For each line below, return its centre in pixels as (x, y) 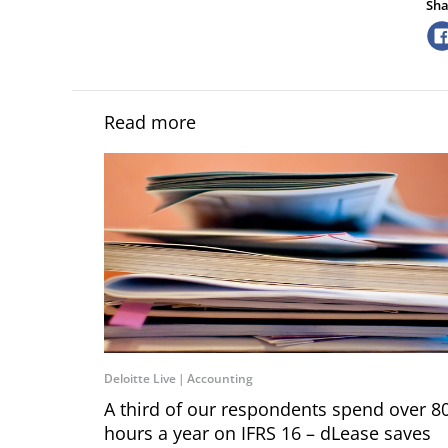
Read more (150, 122)
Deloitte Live (140, 378)
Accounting (220, 378)
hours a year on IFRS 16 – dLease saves (267, 433)
